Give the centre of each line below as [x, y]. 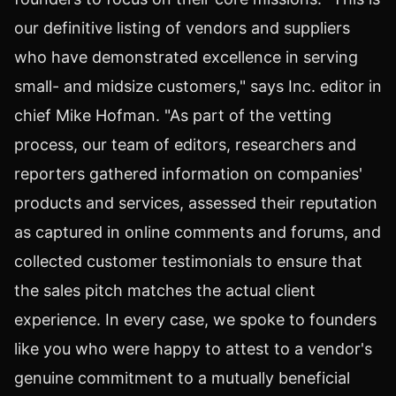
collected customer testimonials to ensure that [188, 261]
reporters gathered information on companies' [188, 173]
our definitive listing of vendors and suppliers [182, 27]
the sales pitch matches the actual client [165, 290]
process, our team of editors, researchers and [185, 144]
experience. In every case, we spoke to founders [195, 319]
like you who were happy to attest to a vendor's [193, 348]
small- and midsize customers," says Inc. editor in [198, 86]
